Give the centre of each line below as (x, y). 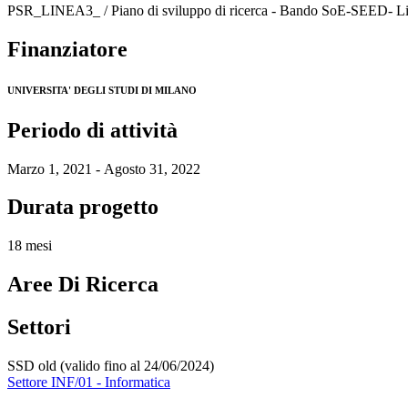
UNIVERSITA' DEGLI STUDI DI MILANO (102, 90)
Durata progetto (83, 207)
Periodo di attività (92, 130)
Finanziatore (67, 49)
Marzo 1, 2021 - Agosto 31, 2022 (104, 168)
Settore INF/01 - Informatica (89, 382)
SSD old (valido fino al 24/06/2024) (111, 366)
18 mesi (30, 246)
